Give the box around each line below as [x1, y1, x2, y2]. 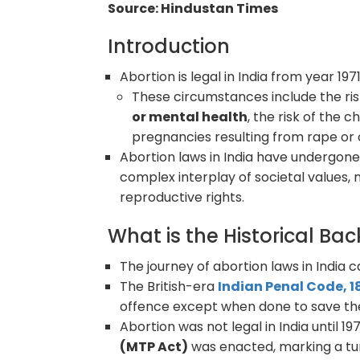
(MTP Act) [120, 337, 189, 356]
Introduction [108, 32, 231, 59]
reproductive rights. [120, 187, 245, 207]
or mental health [132, 107, 248, 126]
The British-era [120, 276, 219, 296]
